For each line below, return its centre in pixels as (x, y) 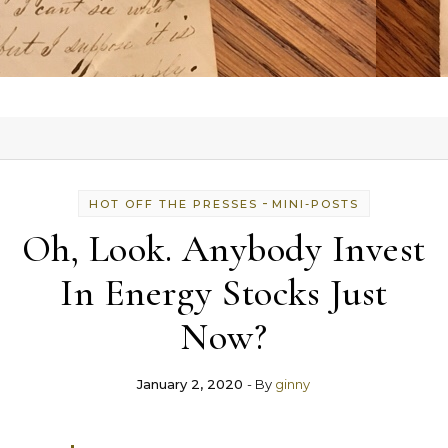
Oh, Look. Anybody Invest (223, 249)
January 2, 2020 (190, 384)
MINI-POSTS (315, 204)
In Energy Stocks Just (224, 293)
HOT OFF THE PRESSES (173, 204)
